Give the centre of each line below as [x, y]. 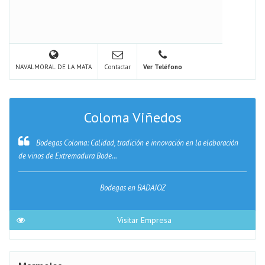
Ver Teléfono [163, 67]
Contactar [117, 67]
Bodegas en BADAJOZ [132, 188]
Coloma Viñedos [132, 117]
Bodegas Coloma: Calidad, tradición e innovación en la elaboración [136, 143]
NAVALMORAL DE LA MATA [54, 67]
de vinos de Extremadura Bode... [68, 156]
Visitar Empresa [144, 220]
